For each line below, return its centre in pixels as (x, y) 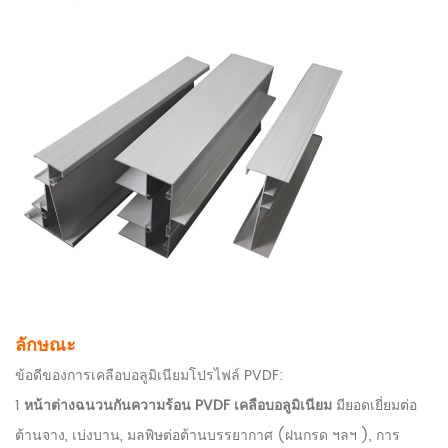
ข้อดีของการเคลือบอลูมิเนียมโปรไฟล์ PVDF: (149, 376)
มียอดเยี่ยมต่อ (376, 406)
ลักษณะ (45, 346)
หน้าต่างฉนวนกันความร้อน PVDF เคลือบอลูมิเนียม (176, 406)
